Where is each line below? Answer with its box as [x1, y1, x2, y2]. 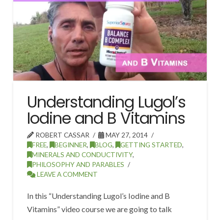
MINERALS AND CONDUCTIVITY [32, 150, 133, 159]
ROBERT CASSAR [34, 131, 90, 139]
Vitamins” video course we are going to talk [27, 204, 172, 214]
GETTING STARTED [120, 140, 183, 149]
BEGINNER [55, 140, 87, 149]
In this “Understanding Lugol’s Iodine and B [27, 191, 170, 201]
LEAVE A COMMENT [35, 170, 98, 179]
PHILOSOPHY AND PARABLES [32, 160, 125, 169]
